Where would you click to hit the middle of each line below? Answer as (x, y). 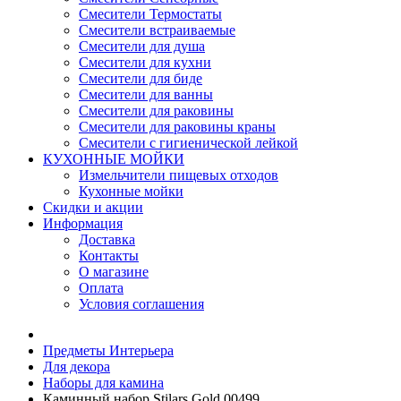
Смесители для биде (141, 78)
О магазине (114, 272)
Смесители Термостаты (150, 14)
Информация (83, 223)
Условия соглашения (141, 304)
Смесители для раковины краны (177, 127)
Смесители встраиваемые (157, 30)
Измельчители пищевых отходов (179, 175)
